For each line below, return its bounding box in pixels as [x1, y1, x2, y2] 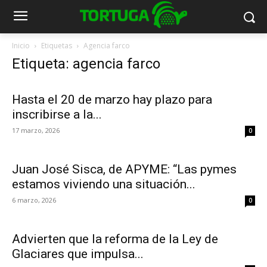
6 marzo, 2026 [12, 195, 56, 204]
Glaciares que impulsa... [12, 247, 144, 261]
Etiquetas [41, 41, 72, 51]
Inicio [12, 41, 30, 51]
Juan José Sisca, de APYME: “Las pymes [12, 162, 237, 176]
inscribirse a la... [12, 107, 102, 122]
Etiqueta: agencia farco [12, 55, 160, 72]
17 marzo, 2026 [12, 126, 60, 135]
